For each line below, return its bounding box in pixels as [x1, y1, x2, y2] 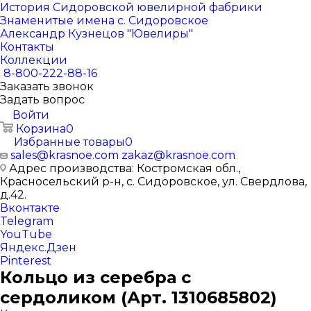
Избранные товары [14, 135, 125, 149]
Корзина [16, 122, 66, 135]
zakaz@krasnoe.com [121, 149, 235, 162]
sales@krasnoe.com [10, 149, 119, 162]
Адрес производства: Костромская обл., [6, 162, 240, 175]
